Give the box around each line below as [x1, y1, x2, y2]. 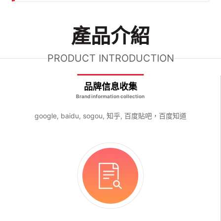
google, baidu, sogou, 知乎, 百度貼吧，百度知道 [34, 111, 186, 120]
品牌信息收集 [83, 81, 137, 92]
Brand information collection [76, 93, 145, 100]
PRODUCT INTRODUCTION [47, 52, 174, 65]
